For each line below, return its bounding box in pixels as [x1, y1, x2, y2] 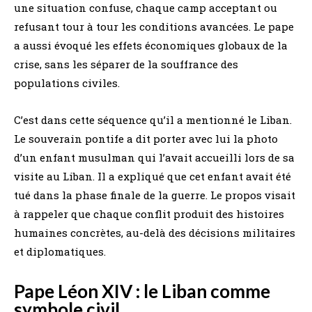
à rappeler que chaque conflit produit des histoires [14, 207, 284, 221]
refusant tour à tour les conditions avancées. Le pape [14, 19, 294, 34]
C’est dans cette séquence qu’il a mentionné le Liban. [14, 113, 292, 127]
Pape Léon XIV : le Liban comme [14, 280, 270, 303]
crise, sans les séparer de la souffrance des [14, 57, 238, 72]
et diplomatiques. [14, 244, 106, 259]
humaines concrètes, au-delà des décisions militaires [14, 226, 295, 240]
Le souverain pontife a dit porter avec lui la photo [14, 132, 278, 146]
